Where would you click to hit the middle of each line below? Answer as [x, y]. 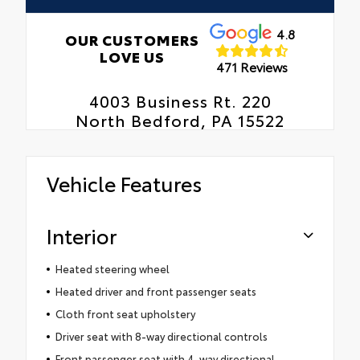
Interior [82, 235]
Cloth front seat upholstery [125, 314]
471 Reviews [252, 66]
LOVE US [133, 57]
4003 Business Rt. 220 [180, 101]
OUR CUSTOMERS [133, 40]
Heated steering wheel [112, 269]
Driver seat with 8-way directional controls [161, 336]
